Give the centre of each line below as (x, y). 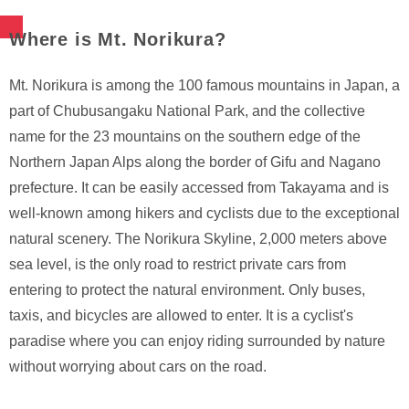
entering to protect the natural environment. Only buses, (187, 289)
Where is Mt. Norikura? (118, 39)
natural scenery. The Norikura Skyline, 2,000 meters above (198, 238)
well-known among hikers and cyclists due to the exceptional (204, 213)
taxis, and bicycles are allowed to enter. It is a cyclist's (181, 315)
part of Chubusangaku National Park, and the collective (187, 110)
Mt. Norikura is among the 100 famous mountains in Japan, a (204, 85)
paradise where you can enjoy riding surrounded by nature (197, 341)
